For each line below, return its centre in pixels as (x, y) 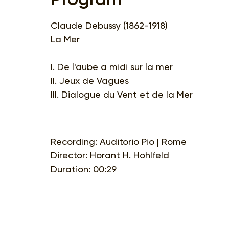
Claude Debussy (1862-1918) (109, 25)
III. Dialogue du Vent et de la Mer (122, 94)
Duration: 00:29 (84, 169)
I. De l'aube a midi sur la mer (112, 66)
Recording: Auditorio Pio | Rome (119, 141)
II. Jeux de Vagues (90, 80)
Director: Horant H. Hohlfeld (110, 155)
